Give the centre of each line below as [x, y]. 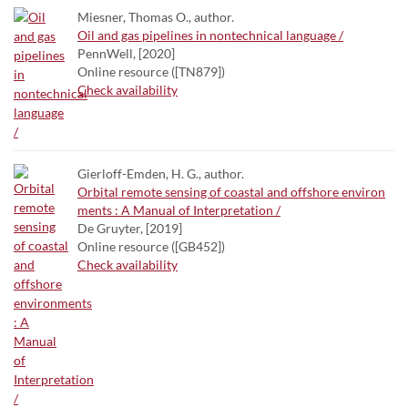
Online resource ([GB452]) [151, 246]
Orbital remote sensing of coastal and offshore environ [231, 192]
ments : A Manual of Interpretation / [179, 210]
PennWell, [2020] [126, 53]
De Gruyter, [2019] [130, 228]
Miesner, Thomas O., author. [156, 17]
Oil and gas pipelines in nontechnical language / [210, 35]
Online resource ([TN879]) [151, 71]
